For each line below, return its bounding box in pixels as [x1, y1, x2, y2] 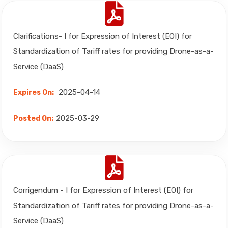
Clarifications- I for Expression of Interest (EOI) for [13, 32, 192, 41]
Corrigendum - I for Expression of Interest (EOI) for [13, 186, 193, 195]
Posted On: [13, 114, 53, 123]
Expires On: [13, 88, 54, 97]
